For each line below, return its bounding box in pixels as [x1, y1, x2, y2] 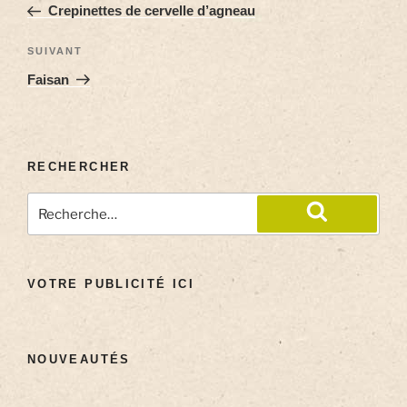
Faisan [27, 71, 69, 87]
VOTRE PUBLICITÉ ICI [27, 277, 194, 292]
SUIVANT [27, 45, 83, 56]
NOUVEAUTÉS [27, 352, 131, 366]
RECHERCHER [27, 159, 131, 174]
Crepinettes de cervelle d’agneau [47, 3, 255, 19]
